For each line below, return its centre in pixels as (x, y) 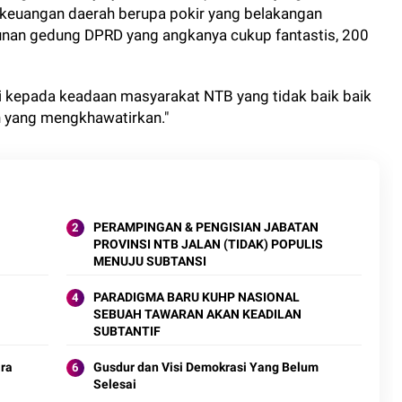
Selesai (114, 385)
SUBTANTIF (127, 332)
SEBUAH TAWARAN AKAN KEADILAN (197, 315)
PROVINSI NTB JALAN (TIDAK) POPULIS (208, 245)
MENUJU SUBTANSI (149, 262)
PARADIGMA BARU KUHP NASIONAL (196, 297)
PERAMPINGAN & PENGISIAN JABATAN (205, 227)
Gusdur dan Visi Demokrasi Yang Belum (205, 367)
